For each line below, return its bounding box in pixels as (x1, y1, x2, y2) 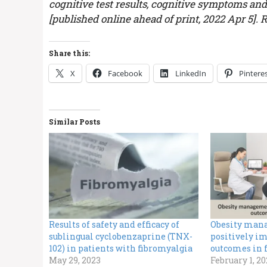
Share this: (49, 48, 90, 58)
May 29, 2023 (49, 254, 101, 266)
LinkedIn (175, 68, 206, 79)
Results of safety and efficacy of (49, 218, 179, 230)
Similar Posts (49, 117, 100, 127)
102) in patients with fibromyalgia (49, 242, 193, 254)
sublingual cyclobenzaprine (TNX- (49, 230, 193, 242)
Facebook (108, 68, 142, 79)
